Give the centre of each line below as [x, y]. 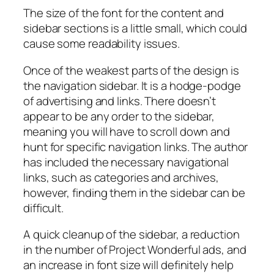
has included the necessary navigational [126, 162]
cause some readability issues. [102, 44]
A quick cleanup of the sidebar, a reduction [131, 235]
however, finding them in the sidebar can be [134, 192]
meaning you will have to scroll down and [127, 131]
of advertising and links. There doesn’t [120, 101]
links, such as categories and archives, [121, 177]
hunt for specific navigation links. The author [136, 146]
